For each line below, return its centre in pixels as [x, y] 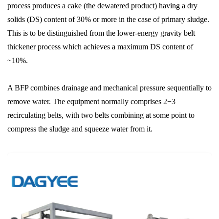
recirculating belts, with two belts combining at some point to [101, 115]
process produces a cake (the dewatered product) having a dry [102, 6]
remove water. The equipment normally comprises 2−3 [91, 102]
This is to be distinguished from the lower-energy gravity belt [101, 33]
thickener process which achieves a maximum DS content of [100, 47]
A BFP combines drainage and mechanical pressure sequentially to [109, 88]
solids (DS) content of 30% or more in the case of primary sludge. [108, 20]
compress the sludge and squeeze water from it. [80, 129]
